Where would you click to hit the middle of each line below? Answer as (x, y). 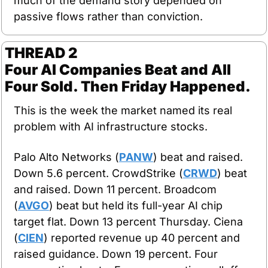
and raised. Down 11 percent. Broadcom (115, 189)
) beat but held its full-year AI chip (136, 205)
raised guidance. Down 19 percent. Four (116, 254)
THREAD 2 (41, 53)
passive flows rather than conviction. (108, 16)
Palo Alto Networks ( (66, 157)
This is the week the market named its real (123, 110)
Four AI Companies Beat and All (118, 69)
